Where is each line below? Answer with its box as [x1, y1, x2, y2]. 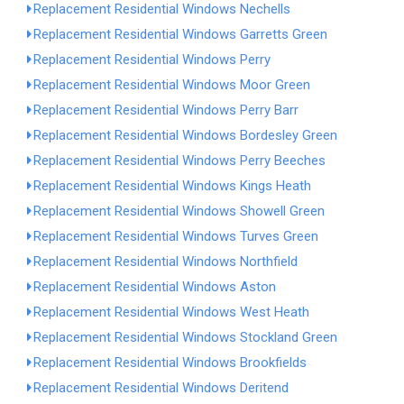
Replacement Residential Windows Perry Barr [33, 102, 298, 118]
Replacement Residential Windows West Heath [33, 304, 309, 320]
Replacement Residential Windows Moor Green [33, 77, 310, 93]
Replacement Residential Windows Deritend [33, 380, 289, 396]
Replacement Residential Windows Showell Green [33, 203, 325, 219]
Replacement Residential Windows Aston [33, 279, 276, 295]
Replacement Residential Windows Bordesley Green [33, 127, 337, 143]
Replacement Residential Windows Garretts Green [33, 26, 327, 42]
